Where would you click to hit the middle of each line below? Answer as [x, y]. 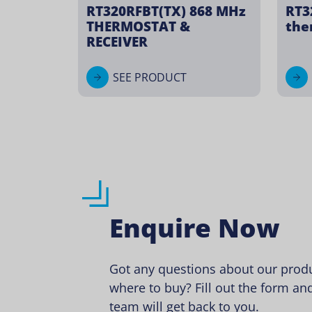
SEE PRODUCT [150, 77]
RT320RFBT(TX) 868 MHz [166, 10]
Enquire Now [194, 228]
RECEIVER [117, 41]
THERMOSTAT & [138, 26]
